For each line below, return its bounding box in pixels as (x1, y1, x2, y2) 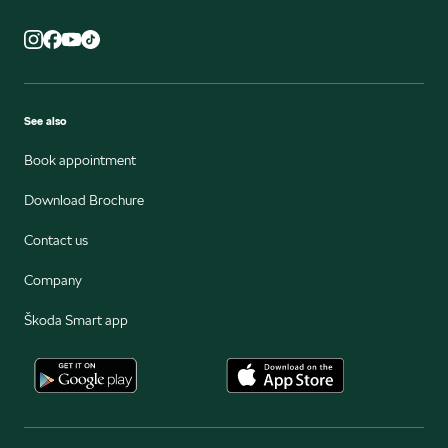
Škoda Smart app (24, 312, 128, 328)
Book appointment (24, 152, 136, 168)
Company (24, 272, 82, 288)
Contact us (24, 232, 88, 248)
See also (24, 114, 66, 128)
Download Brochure (24, 192, 144, 208)
